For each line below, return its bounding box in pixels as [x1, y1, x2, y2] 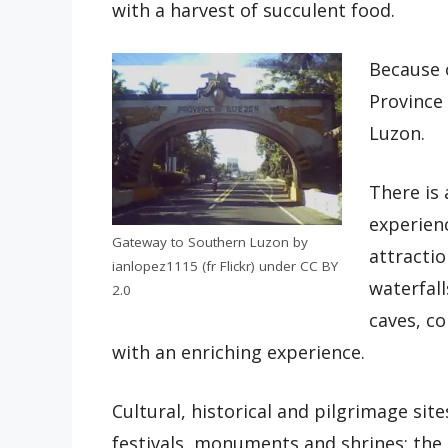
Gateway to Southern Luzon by [112, 233, 308, 252]
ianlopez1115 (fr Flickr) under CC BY [112, 257, 338, 276]
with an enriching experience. [112, 339, 365, 364]
